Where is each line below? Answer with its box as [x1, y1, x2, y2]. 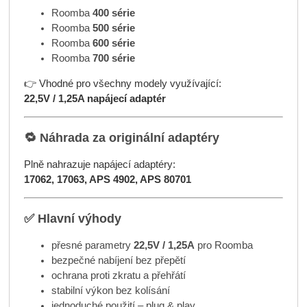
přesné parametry [51, 240, 134, 251]
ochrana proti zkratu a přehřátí [51, 270, 186, 282]
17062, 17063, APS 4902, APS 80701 [23, 174, 191, 186]
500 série [92, 23, 135, 34]
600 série [92, 38, 135, 49]
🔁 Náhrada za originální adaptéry [23, 130, 219, 145]
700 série [92, 53, 135, 64]
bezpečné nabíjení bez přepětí [51, 255, 186, 267]
